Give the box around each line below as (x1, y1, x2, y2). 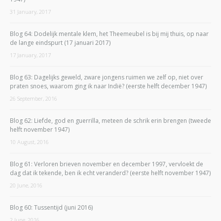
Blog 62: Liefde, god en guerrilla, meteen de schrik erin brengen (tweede (10, 116, 211, 125)
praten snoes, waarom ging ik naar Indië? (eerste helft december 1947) (10, 81, 207, 90)
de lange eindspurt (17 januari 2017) (10, 38, 110, 47)
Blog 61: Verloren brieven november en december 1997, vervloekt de (10, 159, 203, 168)
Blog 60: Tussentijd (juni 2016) (10, 203, 93, 212)
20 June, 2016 (10, 181, 42, 189)
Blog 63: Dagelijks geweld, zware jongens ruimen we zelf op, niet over (10, 73, 203, 81)
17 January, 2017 (10, 51, 51, 59)
